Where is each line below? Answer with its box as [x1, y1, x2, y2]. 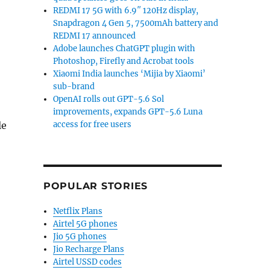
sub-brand [53, 81, 95, 92]
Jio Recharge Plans [53, 244, 125, 254]
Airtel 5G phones [53, 219, 118, 229]
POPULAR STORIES [43, 180, 148, 192]
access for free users [53, 119, 132, 130]
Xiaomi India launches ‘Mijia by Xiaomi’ [53, 69, 206, 79]
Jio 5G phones [53, 231, 107, 242]
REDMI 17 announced [53, 31, 136, 41]
